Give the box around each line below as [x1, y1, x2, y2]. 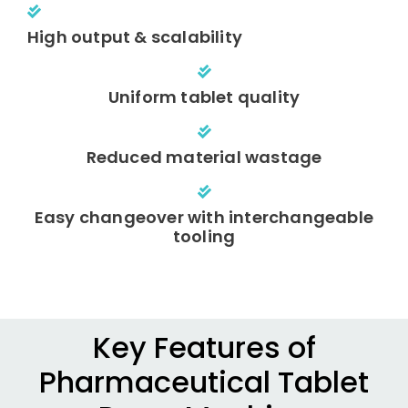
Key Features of [92, 327, 316, 369]
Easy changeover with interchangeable [34, 205, 374, 229]
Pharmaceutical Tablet [39, 362, 369, 403]
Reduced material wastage [86, 145, 322, 168]
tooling [172, 224, 236, 248]
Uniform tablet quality [107, 85, 301, 108]
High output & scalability [27, 25, 242, 48]
